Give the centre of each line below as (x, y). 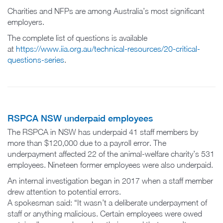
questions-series (36, 59)
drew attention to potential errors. (64, 191)
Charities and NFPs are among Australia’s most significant (106, 11)
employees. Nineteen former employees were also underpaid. (110, 165)
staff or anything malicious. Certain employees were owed (105, 213)
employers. (26, 22)
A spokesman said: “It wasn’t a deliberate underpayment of (107, 202)
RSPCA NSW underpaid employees (80, 118)
